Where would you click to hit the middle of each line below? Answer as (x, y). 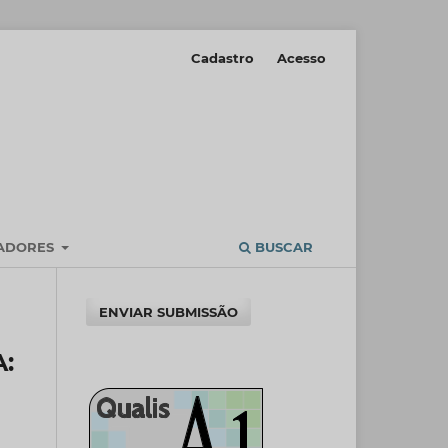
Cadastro (223, 57)
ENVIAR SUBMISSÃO (169, 311)
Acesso (301, 57)
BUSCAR (282, 246)
